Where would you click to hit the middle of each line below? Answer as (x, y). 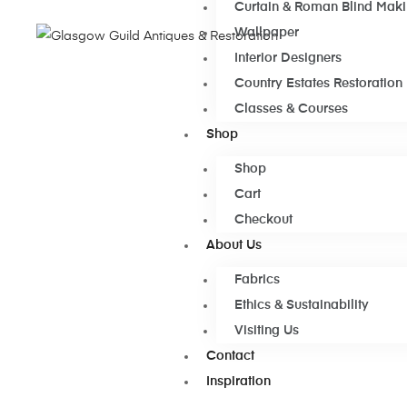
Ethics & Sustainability (301, 305)
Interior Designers (288, 58)
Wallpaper (266, 33)
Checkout (263, 220)
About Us (233, 245)
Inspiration (238, 382)
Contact (230, 356)
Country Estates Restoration (318, 84)
